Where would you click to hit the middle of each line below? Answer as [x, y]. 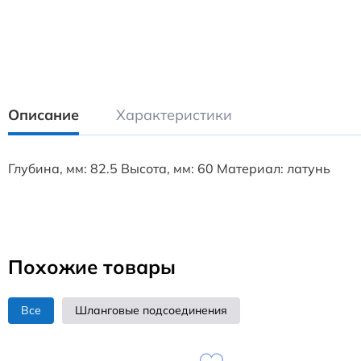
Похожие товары [92, 267]
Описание [44, 115]
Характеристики [174, 115]
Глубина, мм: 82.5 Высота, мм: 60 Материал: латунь [169, 168]
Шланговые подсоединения [151, 310]
